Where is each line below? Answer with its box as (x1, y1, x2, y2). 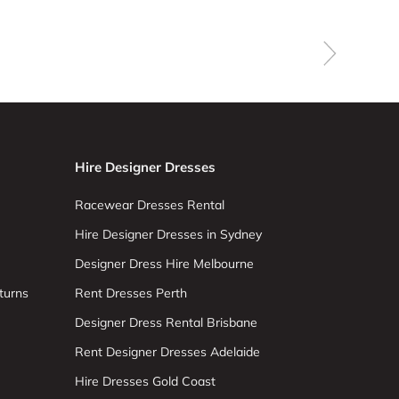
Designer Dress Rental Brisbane (74, 314, 257, 330)
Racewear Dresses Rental (74, 197, 224, 213)
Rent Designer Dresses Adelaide (74, 344, 260, 360)
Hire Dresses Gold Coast (74, 373, 216, 389)
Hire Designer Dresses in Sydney (74, 226, 262, 242)
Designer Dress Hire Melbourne (74, 256, 254, 272)
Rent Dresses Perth (74, 285, 187, 301)
